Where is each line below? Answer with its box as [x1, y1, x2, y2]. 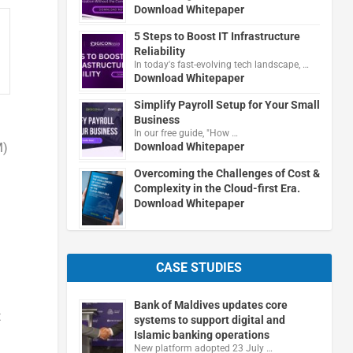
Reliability [133, 44, 185, 58]
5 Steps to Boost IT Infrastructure [133, 29, 300, 43]
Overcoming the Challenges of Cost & [133, 166, 320, 180]
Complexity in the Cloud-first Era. [133, 181, 300, 195]
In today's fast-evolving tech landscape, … [133, 58, 309, 70]
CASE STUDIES [156, 259, 243, 275]
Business [133, 113, 180, 126]
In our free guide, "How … [133, 127, 238, 139]
